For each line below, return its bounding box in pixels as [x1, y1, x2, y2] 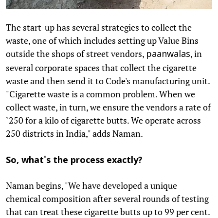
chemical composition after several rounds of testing [6, 193, 209, 205]
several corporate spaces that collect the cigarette [6, 62, 197, 74]
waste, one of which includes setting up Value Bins [6, 35, 199, 47]
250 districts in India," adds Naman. [6, 127, 143, 140]
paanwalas [146, 49, 190, 61]
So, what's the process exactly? [6, 155, 142, 167]
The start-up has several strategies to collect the [6, 21, 192, 34]
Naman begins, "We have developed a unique [6, 180, 177, 192]
